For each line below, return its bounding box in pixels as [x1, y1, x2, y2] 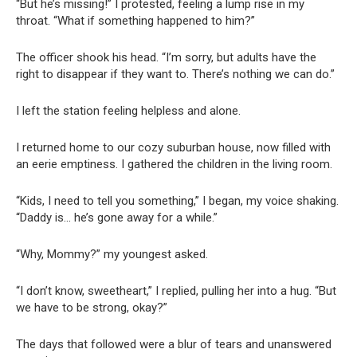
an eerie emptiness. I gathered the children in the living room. [16, 157, 332, 172]
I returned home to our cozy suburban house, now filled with [16, 140, 331, 155]
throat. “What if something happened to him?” [16, 14, 255, 29]
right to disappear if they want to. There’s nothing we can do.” [16, 67, 335, 82]
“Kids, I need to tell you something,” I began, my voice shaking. [16, 194, 339, 209]
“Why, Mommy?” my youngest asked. [16, 247, 208, 262]
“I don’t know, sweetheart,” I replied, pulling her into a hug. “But [16, 284, 336, 299]
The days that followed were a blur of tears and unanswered [16, 337, 331, 352]
